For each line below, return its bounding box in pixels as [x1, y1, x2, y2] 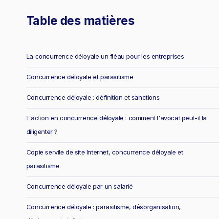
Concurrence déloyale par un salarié [26, 182, 133, 191]
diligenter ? [26, 128, 58, 136]
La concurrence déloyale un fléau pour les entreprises [26, 52, 184, 61]
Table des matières [26, 13, 135, 28]
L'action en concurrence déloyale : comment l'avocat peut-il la [26, 114, 207, 122]
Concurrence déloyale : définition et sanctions [26, 93, 160, 102]
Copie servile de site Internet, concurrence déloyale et [26, 148, 183, 156]
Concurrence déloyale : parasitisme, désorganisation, [26, 203, 181, 211]
